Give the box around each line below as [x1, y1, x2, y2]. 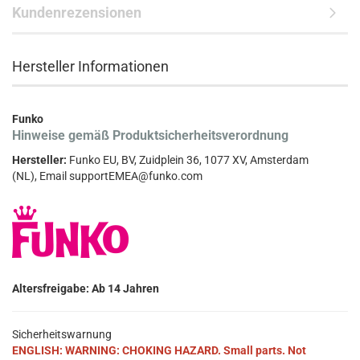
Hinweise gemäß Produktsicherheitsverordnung [12, 128, 288, 143]
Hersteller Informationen [12, 58, 169, 75]
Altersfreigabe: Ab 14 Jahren [12, 282, 159, 295]
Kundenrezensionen [12, 4, 141, 21]
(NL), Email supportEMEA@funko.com [12, 170, 202, 182]
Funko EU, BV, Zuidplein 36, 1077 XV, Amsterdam [69, 153, 309, 166]
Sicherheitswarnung [12, 328, 112, 341]
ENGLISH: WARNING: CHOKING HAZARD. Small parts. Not [12, 344, 306, 357]
